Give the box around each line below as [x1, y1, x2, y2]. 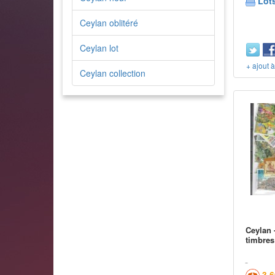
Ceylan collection [80, 67, 145, 79]
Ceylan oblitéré [80, 17, 138, 29]
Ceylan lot [80, 42, 118, 54]
